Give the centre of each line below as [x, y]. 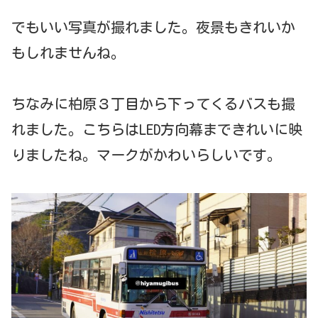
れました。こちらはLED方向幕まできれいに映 [157, 130]
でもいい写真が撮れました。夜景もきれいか [153, 27]
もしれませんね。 [68, 53]
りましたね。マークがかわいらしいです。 [146, 155]
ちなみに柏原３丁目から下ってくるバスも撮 [153, 104]
